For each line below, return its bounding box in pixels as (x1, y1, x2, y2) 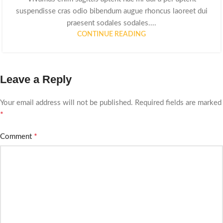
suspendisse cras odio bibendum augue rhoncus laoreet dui (15, 7, 208, 15)
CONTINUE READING (77, 30, 146, 38)
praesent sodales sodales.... (67, 19, 156, 27)
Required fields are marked (135, 99, 222, 107)
